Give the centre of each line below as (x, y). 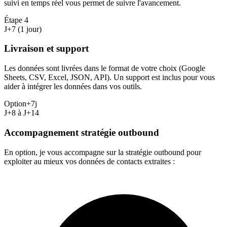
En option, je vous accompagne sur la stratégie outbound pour (103, 152)
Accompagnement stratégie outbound (82, 132)
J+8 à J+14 (22, 113)
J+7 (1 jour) (23, 29)
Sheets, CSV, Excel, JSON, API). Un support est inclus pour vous (109, 78)
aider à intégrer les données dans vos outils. (73, 87)
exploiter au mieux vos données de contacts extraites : (89, 161)
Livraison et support (46, 49)
